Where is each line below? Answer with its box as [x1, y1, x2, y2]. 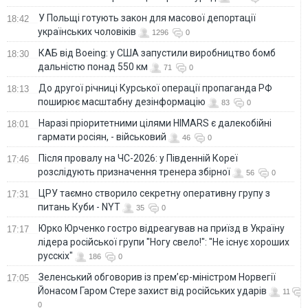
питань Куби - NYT [38, 201, 120, 212]
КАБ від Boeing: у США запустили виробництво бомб [38, 47, 276, 58]
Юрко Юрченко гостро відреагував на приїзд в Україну [38, 222, 285, 234]
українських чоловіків [38, 25, 136, 37]
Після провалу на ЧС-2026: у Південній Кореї [38, 152, 238, 164]
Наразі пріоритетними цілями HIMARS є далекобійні [38, 117, 272, 129]
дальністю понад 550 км [38, 60, 148, 72]
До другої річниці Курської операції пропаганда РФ [38, 82, 272, 93]
